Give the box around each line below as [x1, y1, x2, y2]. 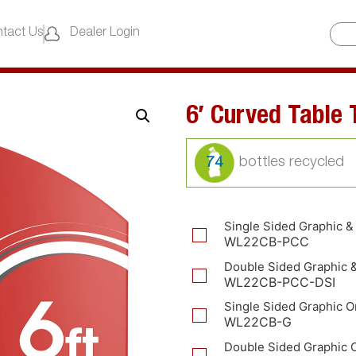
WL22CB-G [224, 314, 292, 331]
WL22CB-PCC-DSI [224, 273, 335, 290]
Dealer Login [70, 27, 140, 40]
